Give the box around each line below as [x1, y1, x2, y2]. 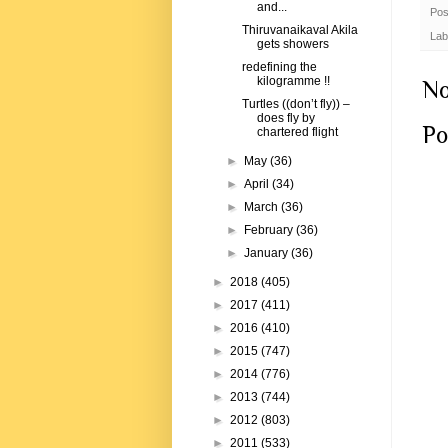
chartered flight [256, 125, 338, 140]
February [244, 223, 297, 238]
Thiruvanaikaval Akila [241, 23, 358, 38]
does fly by [256, 111, 315, 126]
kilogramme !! [256, 74, 330, 89]
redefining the [241, 60, 317, 75]
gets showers [256, 37, 329, 52]
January [244, 246, 292, 261]
